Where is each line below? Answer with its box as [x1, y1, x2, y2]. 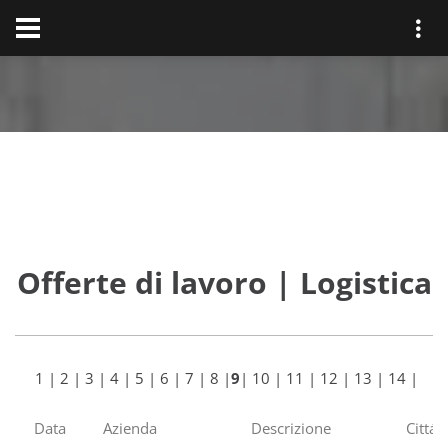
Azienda [103, 418, 157, 438]
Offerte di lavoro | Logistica [16, 262, 432, 303]
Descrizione [251, 418, 331, 438]
